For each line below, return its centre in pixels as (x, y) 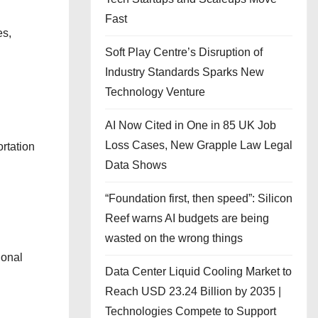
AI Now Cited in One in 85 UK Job (191, 125)
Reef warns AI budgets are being (187, 218)
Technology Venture (155, 92)
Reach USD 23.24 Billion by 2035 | (193, 291)
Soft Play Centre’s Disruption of (184, 52)
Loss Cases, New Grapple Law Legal (199, 145)
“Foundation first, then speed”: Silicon (199, 198)
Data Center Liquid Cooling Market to (198, 272)
